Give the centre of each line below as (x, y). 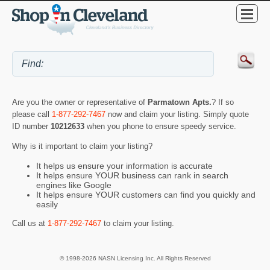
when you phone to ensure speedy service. (162, 126)
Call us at (30, 224)
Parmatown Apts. (180, 102)
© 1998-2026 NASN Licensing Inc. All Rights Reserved (135, 258)
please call (32, 114)
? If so (223, 102)
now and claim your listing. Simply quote (177, 114)
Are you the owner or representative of (80, 102)
